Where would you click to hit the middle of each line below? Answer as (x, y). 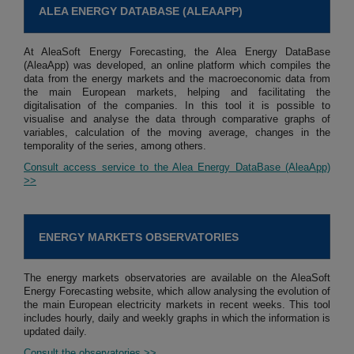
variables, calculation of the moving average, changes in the (177, 133)
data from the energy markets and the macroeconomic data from (177, 79)
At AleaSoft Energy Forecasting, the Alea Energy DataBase (177, 52)
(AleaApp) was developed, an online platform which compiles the (177, 66)
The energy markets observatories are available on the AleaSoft (177, 278)
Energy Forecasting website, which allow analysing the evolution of (177, 292)
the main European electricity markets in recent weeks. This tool (177, 305)
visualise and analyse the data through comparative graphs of (177, 119)
